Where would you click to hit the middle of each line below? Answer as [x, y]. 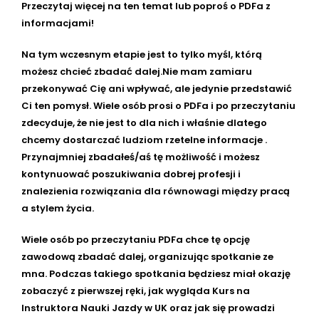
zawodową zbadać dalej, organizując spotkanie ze [147, 256]
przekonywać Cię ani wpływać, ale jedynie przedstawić [157, 88]
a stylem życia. [58, 208]
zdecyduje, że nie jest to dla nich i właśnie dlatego [144, 122]
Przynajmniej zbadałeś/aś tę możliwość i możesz [141, 157]
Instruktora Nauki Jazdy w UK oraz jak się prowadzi [148, 308]
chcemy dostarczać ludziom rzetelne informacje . [144, 140]
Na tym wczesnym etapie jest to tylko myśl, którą [142, 54]
